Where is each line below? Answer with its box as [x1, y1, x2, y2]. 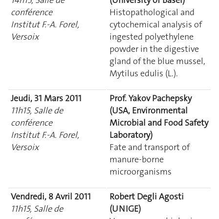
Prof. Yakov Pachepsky [109, 92, 192, 104]
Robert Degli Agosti [109, 190, 184, 202]
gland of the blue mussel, [109, 55, 205, 67]
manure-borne [109, 153, 164, 165]
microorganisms [109, 165, 172, 177]
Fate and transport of [109, 141, 190, 153]
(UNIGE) [109, 202, 141, 215]
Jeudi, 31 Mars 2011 [11, 92, 82, 104]
